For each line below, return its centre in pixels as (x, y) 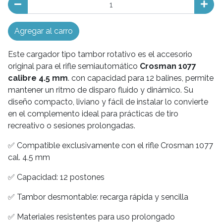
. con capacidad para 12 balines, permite (141, 78)
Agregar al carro (44, 31)
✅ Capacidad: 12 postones (56, 177)
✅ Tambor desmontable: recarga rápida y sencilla (98, 197)
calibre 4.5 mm (38, 78)
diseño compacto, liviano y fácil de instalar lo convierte (108, 102)
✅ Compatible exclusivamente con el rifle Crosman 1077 (111, 146)
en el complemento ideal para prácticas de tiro (93, 114)
